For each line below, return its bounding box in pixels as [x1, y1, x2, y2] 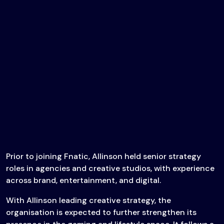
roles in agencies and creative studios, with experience [6, 163, 214, 174]
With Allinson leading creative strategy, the [6, 195, 171, 206]
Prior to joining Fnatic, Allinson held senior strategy [6, 151, 201, 162]
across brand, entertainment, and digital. [6, 175, 161, 186]
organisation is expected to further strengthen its [6, 207, 196, 218]
